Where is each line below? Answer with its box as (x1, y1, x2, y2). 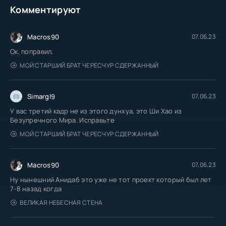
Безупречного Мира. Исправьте (10, 115, 115, 125)
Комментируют (10, 3, 81, 16)
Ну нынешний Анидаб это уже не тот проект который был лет (10, 175, 212, 184)
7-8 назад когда (10, 184, 62, 193)
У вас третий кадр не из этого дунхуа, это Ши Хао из (10, 106, 182, 116)
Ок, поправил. (10, 46, 53, 56)
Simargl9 (27, 91, 55, 101)
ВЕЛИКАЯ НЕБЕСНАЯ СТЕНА (20, 198, 103, 207)
